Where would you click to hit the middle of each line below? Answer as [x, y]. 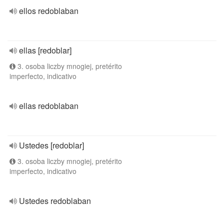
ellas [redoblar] [45, 50]
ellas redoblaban [49, 106]
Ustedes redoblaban [55, 201]
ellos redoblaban [49, 11]
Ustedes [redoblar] [51, 145]
